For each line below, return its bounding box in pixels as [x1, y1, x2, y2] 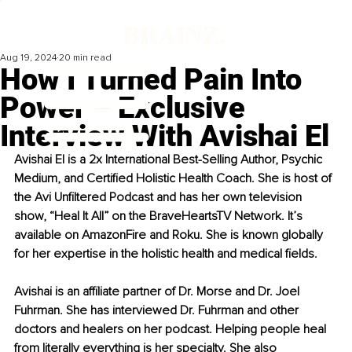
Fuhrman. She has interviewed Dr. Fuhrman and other [14, 302, 302, 319]
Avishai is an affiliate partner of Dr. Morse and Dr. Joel [14, 284, 302, 300]
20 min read [59, 52, 112, 64]
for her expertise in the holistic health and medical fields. [14, 246, 317, 262]
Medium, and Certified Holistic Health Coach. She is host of [14, 170, 335, 187]
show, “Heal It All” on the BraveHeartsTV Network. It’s [14, 208, 306, 225]
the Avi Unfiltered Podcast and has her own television [14, 189, 305, 206]
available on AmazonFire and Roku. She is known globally [14, 227, 326, 244]
